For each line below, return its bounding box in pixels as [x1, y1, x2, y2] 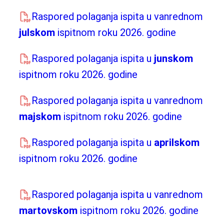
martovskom [19, 204, 77, 217]
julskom [19, 26, 55, 39]
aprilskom [154, 136, 199, 149]
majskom [19, 110, 61, 123]
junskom [154, 52, 193, 65]
